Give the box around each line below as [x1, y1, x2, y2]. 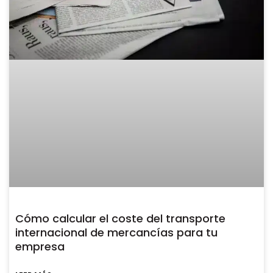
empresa [15, 239, 65, 255]
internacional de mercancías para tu [15, 225, 218, 241]
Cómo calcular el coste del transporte [15, 211, 225, 227]
